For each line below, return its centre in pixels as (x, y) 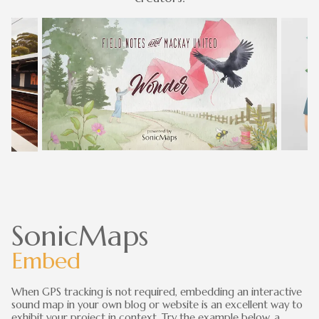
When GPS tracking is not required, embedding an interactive (157, 292)
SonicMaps (80, 235)
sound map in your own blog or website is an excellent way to (157, 304)
